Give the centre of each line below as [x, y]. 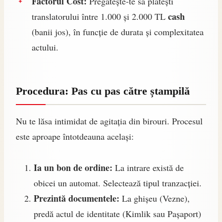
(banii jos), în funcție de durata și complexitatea [118, 32]
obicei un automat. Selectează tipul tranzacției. [118, 183]
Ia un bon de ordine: [73, 167]
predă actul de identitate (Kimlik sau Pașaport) [117, 213]
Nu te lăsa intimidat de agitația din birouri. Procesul [109, 121]
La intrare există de [148, 167]
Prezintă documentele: [77, 198]
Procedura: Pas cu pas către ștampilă [103, 91]
